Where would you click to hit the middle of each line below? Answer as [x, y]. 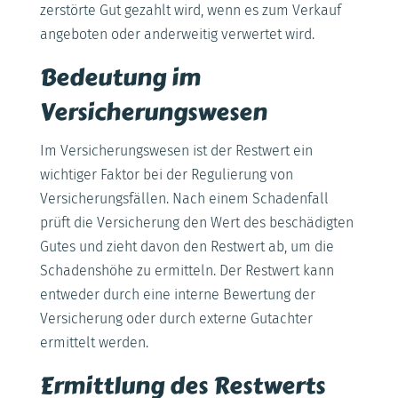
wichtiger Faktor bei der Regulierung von [166, 174]
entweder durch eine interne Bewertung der [177, 294]
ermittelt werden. [94, 342]
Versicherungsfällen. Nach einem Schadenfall [184, 198]
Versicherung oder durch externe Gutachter [176, 318]
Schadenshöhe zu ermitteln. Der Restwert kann [187, 270]
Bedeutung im [120, 77]
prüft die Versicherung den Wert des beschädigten [196, 222]
